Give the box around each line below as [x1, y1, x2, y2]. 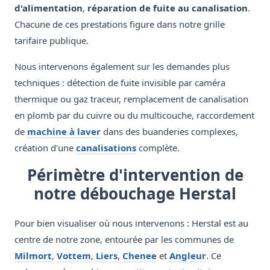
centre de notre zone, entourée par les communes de [14, 233, 234, 246]
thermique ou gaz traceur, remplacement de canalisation [14, 93, 248, 105]
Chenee [122, 250, 157, 262]
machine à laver [27, 125, 101, 138]
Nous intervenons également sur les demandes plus [14, 60, 230, 73]
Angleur [169, 250, 206, 262]
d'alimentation [14, 2, 83, 14]
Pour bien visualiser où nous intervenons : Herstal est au [14, 217, 248, 230]
